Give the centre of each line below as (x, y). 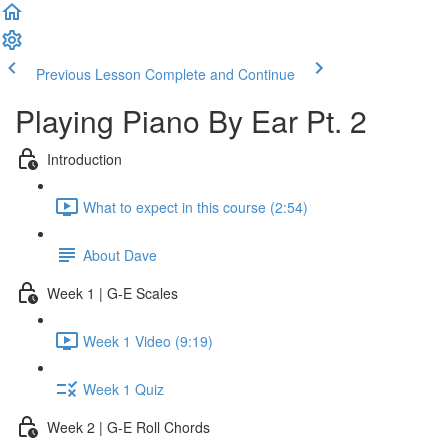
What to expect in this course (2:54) (195, 206)
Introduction (84, 158)
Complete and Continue (220, 74)
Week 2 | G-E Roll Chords (128, 426)
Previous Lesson (88, 74)
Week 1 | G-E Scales (112, 292)
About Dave (120, 254)
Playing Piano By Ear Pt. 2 (191, 120)
